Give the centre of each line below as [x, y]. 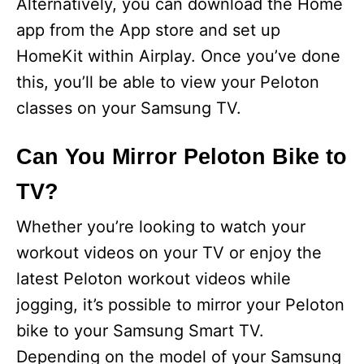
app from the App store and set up [148, 30]
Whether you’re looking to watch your [161, 227]
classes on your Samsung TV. [129, 108]
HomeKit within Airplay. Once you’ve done [178, 56]
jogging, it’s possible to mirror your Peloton [180, 305]
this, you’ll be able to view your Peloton [168, 82]
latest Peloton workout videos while [154, 279]
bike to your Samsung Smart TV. [140, 331]
